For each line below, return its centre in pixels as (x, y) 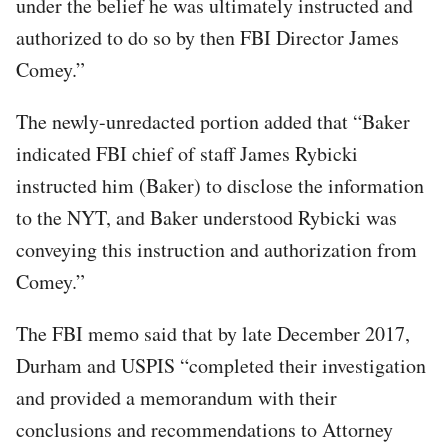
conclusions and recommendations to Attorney (204, 429)
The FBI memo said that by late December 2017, (213, 333)
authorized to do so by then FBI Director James (207, 37)
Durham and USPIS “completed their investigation (221, 365)
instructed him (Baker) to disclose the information (220, 185)
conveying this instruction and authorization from (216, 249)
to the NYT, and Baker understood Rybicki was (206, 217)
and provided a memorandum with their (176, 397)
